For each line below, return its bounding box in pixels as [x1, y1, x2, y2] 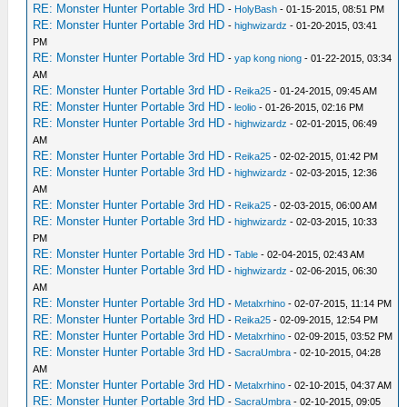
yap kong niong [234, 52, 303, 64]
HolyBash [234, 3, 278, 15]
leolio [234, 101, 257, 113]
